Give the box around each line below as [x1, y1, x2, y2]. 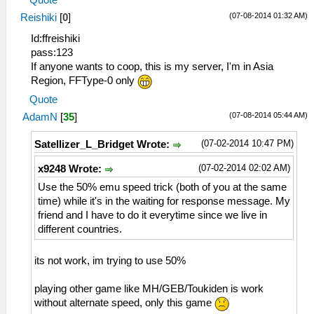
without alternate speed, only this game [34, 296, 214, 308]
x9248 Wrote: [38, 163, 104, 175]
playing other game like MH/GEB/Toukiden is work [34, 282, 264, 294]
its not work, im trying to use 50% [34, 254, 186, 266]
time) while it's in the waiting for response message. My [38, 195, 290, 207]
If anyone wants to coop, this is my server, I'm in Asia [31, 60, 273, 72]
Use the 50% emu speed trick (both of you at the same [38, 181, 287, 193]
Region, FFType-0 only [31, 74, 137, 86]
